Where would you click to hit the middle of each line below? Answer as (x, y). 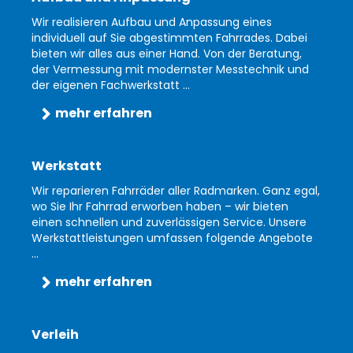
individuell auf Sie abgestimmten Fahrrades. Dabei (169, 38)
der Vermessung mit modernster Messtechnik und (170, 70)
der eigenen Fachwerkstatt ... (111, 85)
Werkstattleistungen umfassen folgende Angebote (172, 238)
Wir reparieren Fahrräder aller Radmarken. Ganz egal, (176, 191)
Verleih (55, 335)
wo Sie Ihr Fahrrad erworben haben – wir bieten (160, 207)
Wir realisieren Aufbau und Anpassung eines (152, 22)
